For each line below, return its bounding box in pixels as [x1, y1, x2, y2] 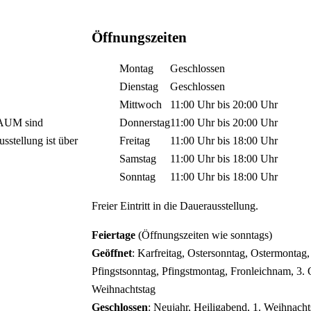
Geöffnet [92, 247, 133, 260]
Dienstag [119, 81, 159, 93]
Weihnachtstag [92, 283, 156, 296]
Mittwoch [119, 99, 162, 111]
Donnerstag [119, 117, 171, 129]
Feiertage [92, 229, 139, 242]
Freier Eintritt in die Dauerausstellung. [92, 200, 259, 212]
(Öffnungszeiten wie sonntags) [138, 229, 273, 242]
